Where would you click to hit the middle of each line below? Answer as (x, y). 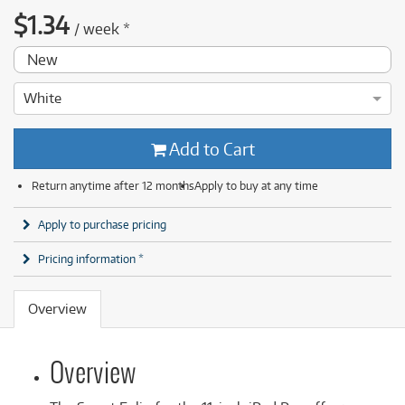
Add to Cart (210, 149)
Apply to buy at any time (256, 185)
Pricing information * (91, 259)
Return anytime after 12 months (113, 185)
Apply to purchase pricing (102, 224)
